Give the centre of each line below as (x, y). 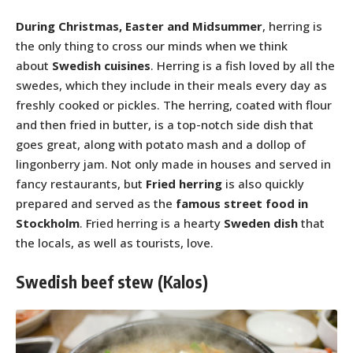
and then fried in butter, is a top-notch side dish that (165, 125)
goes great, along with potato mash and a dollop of (161, 145)
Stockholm (48, 223)
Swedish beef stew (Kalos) (112, 281)
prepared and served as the (96, 204)
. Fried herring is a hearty (152, 223)
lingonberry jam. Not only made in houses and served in (173, 164)
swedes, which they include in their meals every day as (171, 85)
